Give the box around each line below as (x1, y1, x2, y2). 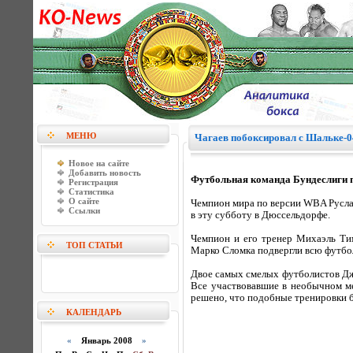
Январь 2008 (71, 336, 142, 345)
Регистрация (69, 177, 118, 187)
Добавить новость (69, 168, 141, 177)
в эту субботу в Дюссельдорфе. (191, 210, 330, 221)
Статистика (69, 187, 114, 196)
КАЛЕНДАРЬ (66, 307, 121, 317)
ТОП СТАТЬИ (66, 240, 123, 250)
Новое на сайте (69, 158, 129, 168)
